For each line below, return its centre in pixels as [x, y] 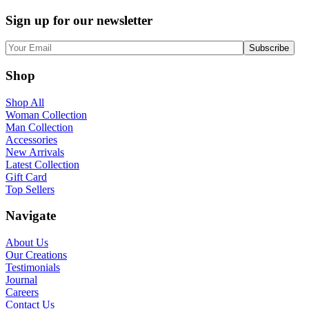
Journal [21, 280]
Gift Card [26, 177]
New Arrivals [35, 152]
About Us [27, 243]
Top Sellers [30, 189]
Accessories [31, 139]
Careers [22, 292]
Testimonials [33, 268]
